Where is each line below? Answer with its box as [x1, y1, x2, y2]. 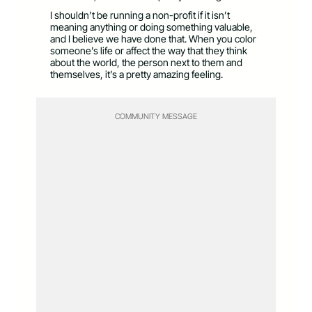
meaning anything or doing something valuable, [50, 21, 253, 33]
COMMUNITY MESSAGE [115, 111, 197, 122]
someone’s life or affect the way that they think [50, 45, 247, 57]
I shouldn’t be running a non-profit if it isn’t [50, 9, 230, 22]
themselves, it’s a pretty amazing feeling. [50, 68, 225, 81]
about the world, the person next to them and [50, 56, 242, 69]
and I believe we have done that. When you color [50, 33, 256, 45]
